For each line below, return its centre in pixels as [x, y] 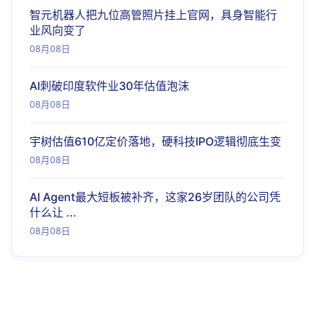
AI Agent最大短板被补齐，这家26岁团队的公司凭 [155, 197]
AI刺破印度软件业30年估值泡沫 [109, 86]
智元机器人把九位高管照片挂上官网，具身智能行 [153, 15]
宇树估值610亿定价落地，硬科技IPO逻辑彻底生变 [155, 141]
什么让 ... [53, 212]
